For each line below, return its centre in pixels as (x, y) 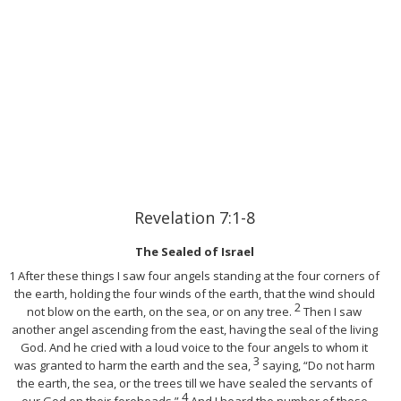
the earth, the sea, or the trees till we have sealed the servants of (194, 383)
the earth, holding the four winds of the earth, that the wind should (194, 293)
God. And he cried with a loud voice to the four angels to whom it (194, 347)
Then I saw (333, 311)
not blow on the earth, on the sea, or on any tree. (161, 311)
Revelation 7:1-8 (194, 217)
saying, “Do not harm (318, 365)
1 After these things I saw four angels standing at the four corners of (194, 275)
